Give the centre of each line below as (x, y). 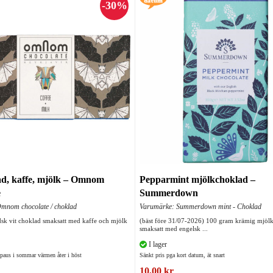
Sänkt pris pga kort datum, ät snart (182, 255)
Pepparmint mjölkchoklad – (197, 180)
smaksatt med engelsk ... (174, 229)
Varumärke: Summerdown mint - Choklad (200, 207)
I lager (157, 245)
